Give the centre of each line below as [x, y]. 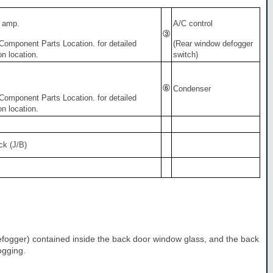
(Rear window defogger [213, 44]
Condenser [192, 89]
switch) [186, 55]
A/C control [193, 24]
